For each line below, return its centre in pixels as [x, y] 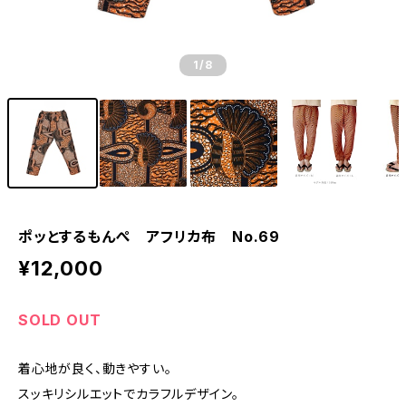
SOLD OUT [60, 320]
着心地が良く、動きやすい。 [95, 368]
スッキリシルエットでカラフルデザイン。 [129, 394]
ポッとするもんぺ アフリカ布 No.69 [149, 237]
